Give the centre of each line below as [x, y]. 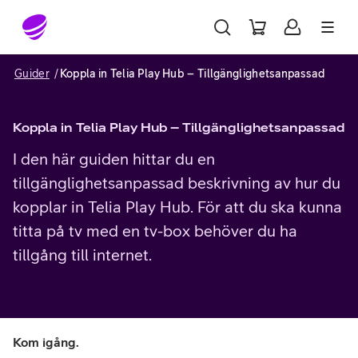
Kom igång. [46, 342]
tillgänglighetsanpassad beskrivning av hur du [177, 183]
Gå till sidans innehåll [81, 19]
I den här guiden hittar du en [114, 159]
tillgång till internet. [82, 255]
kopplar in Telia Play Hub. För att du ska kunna [177, 207]
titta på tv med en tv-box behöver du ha [155, 231]
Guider [32, 74]
